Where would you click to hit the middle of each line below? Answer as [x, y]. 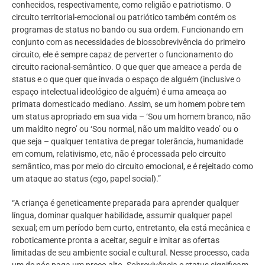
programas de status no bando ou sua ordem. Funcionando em [127, 30]
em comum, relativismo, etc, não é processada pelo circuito [119, 154]
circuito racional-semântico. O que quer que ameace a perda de [127, 67]
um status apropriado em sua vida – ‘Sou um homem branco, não [131, 117]
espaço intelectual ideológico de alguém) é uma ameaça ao [119, 92]
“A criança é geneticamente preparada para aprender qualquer [125, 203]
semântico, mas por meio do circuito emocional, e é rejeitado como [132, 167]
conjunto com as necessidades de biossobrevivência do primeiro [129, 42]
